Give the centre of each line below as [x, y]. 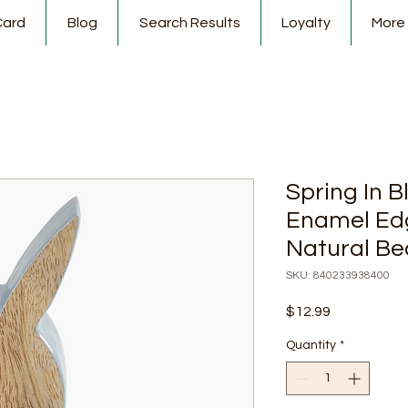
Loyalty [306, 23]
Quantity [311, 345]
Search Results [189, 23]
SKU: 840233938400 [338, 275]
